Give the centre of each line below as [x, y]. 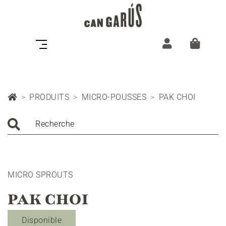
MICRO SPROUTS [40, 175]
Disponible [42, 220]
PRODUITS [49, 97]
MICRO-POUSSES [114, 97]
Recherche [55, 124]
